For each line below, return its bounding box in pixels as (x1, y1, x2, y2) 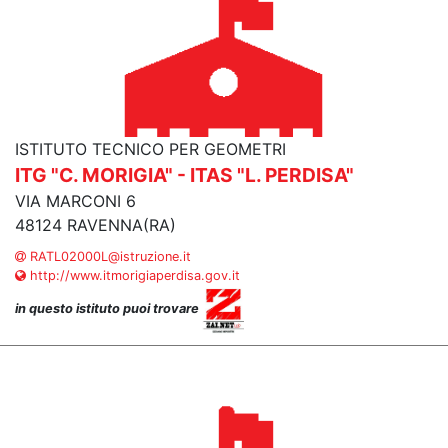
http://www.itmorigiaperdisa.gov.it (26, 268, 240, 283)
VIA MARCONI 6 (15, 191, 136, 211)
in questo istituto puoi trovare (15, 301, 202, 317)
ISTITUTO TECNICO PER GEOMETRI (15, 139, 286, 159)
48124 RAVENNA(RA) (15, 215, 176, 235)
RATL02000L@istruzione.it (26, 249, 191, 264)
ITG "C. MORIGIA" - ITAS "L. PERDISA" (15, 163, 354, 187)
